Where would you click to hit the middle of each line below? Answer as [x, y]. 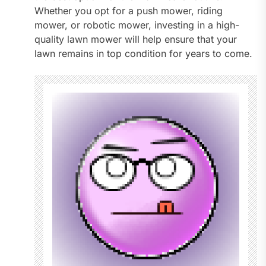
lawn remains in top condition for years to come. [143, 54]
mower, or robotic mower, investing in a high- [137, 25]
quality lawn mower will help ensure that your [135, 39]
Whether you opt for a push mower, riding [128, 11]
